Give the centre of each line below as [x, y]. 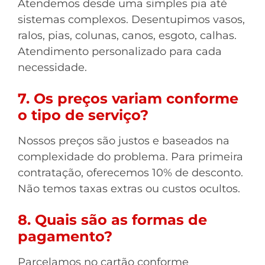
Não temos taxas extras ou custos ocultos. [129, 189]
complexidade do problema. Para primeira [130, 157]
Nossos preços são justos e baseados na [124, 141]
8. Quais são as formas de [112, 220]
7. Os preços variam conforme [128, 98]
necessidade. [52, 67]
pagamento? [65, 236]
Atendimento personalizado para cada [120, 51]
